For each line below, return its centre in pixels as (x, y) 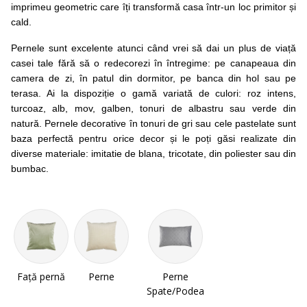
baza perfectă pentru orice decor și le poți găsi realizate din (153, 138)
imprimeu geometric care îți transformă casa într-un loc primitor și (153, 7)
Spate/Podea (176, 291)
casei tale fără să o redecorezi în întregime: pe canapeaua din (153, 63)
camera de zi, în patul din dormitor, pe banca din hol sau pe (153, 78)
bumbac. (30, 169)
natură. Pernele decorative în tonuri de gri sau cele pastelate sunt (153, 123)
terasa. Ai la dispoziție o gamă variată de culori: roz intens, (153, 93)
